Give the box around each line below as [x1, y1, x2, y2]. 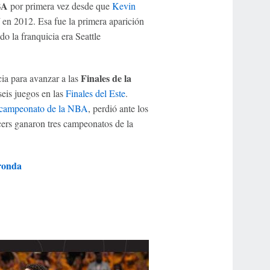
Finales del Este [65, 87, 125, 100]
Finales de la [80, 71, 131, 86]
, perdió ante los [87, 102, 148, 115]
